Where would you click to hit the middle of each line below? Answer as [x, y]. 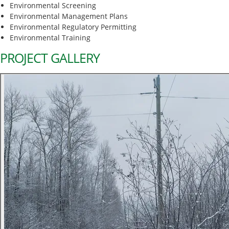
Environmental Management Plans [68, 16]
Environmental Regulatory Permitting [73, 27]
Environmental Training [50, 37]
